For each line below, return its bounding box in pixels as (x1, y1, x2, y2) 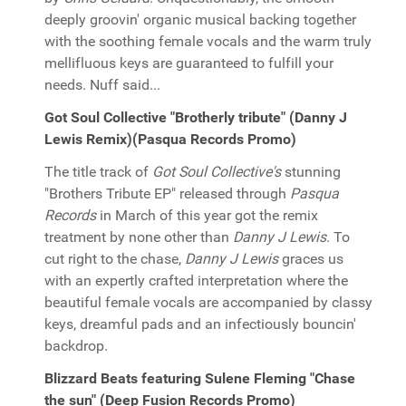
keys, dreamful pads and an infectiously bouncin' (44, 315, 356, 333)
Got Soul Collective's (152, 163, 285, 180)
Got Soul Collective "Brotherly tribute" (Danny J (44, 109, 347, 126)
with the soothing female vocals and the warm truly (44, 33, 372, 50)
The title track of (44, 163, 152, 180)
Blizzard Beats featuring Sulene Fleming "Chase (44, 370, 355, 387)
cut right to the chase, (44, 250, 185, 267)
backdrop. (44, 337, 108, 354)
